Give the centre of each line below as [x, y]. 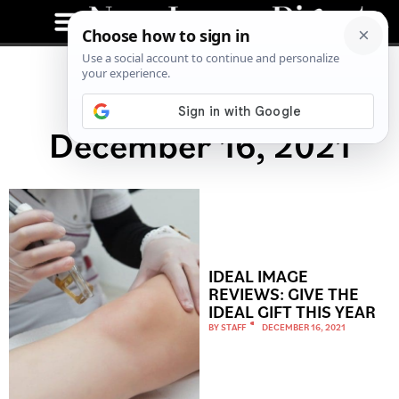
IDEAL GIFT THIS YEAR [292, 311]
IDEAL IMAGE [258, 275]
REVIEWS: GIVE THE [284, 293]
